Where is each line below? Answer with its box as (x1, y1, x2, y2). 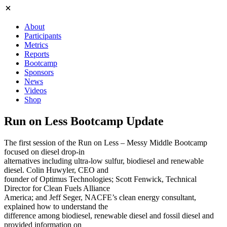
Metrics (24, 40, 48, 49)
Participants (24, 31, 61, 40)
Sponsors (24, 67, 54, 77)
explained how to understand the (4, 202, 108, 211)
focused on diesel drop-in (4, 147, 85, 156)
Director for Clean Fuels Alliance (4, 183, 110, 193)
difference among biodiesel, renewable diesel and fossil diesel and (4, 211, 214, 220)
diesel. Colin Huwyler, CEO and (4, 165, 108, 174)
